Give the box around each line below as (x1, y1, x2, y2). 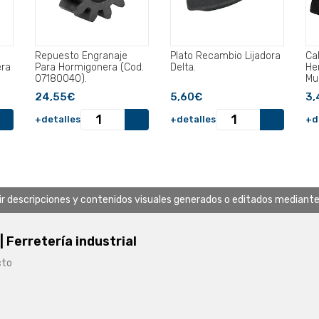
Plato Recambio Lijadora (170, 50, 281, 63)
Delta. (170, 61, 196, 74)
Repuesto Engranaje (35, 50, 127, 63)
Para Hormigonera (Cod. (35, 61, 144, 74)
